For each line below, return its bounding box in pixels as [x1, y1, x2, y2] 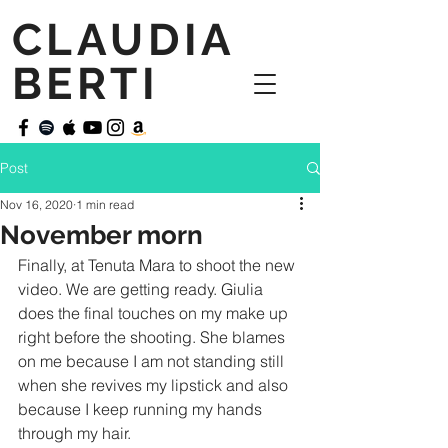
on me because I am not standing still [18, 351, 288, 371]
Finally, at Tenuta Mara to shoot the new [18, 255, 299, 275]
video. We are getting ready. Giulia [18, 279, 267, 299]
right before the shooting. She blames [18, 327, 289, 347]
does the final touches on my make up [18, 303, 292, 323]
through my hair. [18, 423, 131, 443]
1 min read [76, 197, 134, 212]
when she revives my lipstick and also [18, 375, 292, 395]
